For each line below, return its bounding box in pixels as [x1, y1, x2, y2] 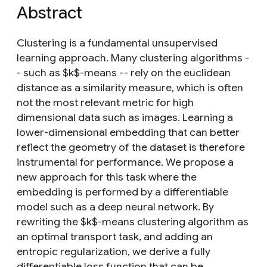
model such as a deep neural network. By [17, 200, 214, 213]
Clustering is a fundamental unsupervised [17, 36, 218, 49]
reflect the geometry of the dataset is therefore [17, 141, 245, 154]
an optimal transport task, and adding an [17, 230, 213, 243]
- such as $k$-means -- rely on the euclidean [17, 66, 231, 79]
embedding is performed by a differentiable [17, 185, 228, 198]
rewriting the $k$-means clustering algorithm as [17, 215, 249, 228]
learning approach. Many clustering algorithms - [17, 51, 249, 64]
